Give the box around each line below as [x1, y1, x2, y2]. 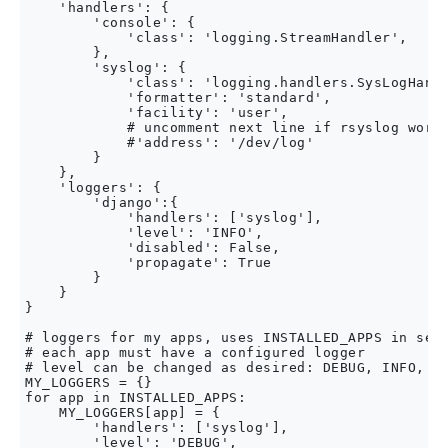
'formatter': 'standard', [25, 90, 331, 105]
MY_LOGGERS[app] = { [25, 405, 221, 420]
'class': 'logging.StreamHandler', [25, 30, 408, 45]
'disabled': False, [25, 240, 280, 255]
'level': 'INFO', [25, 225, 263, 240]
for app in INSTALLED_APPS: [25, 390, 246, 405]
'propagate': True [25, 255, 272, 270]
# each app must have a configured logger [25, 345, 365, 360]
